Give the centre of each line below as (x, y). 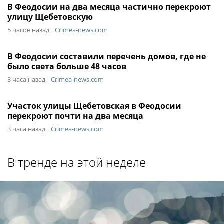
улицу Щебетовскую (50, 17)
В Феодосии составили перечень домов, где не (107, 56)
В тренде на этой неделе (77, 162)
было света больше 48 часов (67, 66)
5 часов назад (28, 30)
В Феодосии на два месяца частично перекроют (109, 7)
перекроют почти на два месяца (75, 116)
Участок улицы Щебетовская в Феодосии (94, 106)
